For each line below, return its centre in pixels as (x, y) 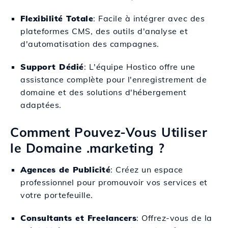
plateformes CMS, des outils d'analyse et (104, 31)
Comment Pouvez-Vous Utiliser (109, 132)
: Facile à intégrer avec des (149, 18)
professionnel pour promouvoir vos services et (114, 182)
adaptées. (41, 105)
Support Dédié (52, 67)
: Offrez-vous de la (174, 218)
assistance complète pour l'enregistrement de (113, 79)
